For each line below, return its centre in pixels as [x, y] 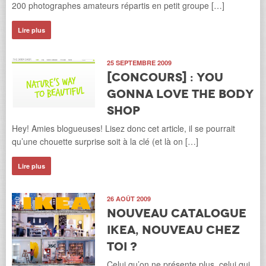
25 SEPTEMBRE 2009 [139, 63]
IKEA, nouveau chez [173, 230]
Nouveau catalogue [177, 213]
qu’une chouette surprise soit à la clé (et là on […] [105, 142]
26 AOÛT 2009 [129, 199]
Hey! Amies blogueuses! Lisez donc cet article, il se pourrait [123, 129]
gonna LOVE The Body [180, 94]
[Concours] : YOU [165, 77]
